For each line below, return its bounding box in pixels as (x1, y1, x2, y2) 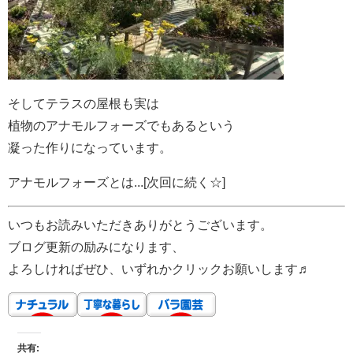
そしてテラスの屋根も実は (8, 97, 159, 110)
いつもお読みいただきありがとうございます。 (8, 218, 273, 232)
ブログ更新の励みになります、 (8, 240, 184, 254)
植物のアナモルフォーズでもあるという (8, 119, 235, 132)
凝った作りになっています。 (8, 141, 172, 154)
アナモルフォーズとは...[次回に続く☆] (8, 176, 225, 189)
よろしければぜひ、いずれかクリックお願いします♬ (8, 262, 310, 276)
